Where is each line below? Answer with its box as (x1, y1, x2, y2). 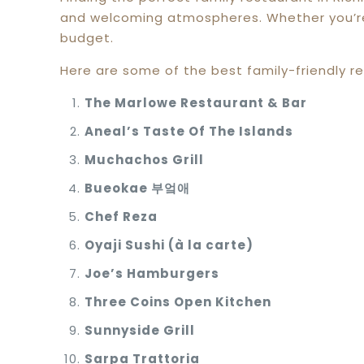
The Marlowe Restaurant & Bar (84, 94, 308, 111)
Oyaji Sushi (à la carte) (84, 236, 254, 253)
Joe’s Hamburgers (84, 265, 220, 282)
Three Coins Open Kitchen (84, 293, 272, 310)
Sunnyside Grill (84, 322, 196, 339)
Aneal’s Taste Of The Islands (84, 123, 294, 140)
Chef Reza (84, 208, 158, 225)
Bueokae (84, 180, 152, 197)
